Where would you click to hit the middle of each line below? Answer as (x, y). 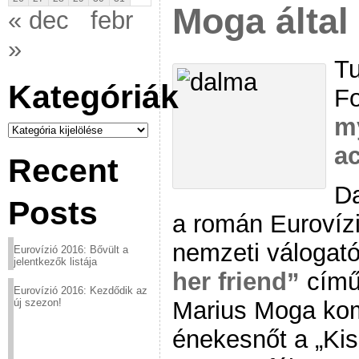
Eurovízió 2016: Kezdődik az (81, 290)
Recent (63, 171)
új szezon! (38, 303)
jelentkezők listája (55, 262)
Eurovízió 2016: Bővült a (71, 250)
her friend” (236, 281)
